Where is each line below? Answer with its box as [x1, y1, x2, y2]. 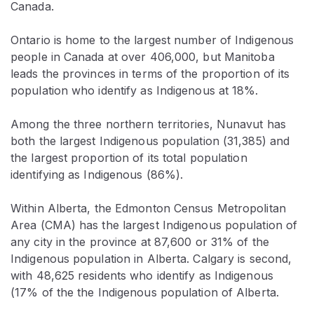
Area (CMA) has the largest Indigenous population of [11, 217, 298, 232]
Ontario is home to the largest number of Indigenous [11, 32, 294, 47]
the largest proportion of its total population [11, 150, 247, 165]
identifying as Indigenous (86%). [11, 167, 184, 182]
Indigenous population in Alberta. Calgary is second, [11, 251, 292, 266]
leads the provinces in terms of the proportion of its [11, 66, 290, 81]
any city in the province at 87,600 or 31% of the [11, 234, 269, 249]
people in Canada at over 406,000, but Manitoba [11, 49, 275, 64]
